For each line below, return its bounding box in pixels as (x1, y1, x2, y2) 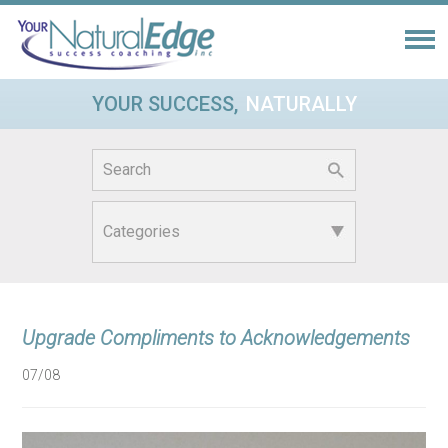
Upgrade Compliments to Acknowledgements (22, 326, 410, 350)
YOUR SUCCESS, (91, 92, 238, 116)
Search (92, 151, 146, 170)
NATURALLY (245, 92, 357, 116)
